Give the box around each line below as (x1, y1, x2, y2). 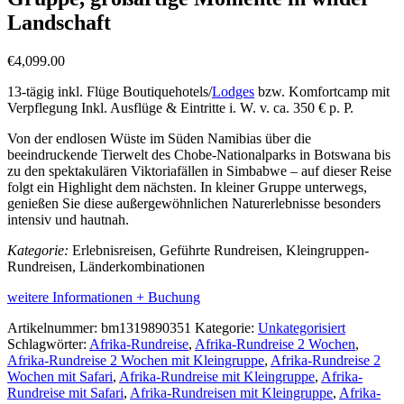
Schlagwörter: (7, 335, 89, 352)
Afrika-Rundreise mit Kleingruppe (119, 368, 315, 384)
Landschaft (7, 10, 111, 34)
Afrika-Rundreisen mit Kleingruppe (130, 384, 333, 400)
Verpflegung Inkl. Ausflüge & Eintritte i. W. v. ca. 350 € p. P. (7, 99, 353, 115)
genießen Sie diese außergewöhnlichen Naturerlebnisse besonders (7, 195, 381, 211)
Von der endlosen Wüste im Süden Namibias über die (7, 130, 311, 146)
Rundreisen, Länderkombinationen (7, 258, 205, 274)
